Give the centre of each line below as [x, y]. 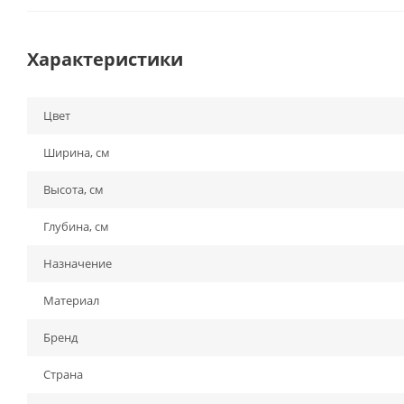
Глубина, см [76, 226]
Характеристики [105, 59]
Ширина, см [77, 152]
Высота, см [73, 189]
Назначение [78, 263]
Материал [71, 300]
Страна [63, 374]
